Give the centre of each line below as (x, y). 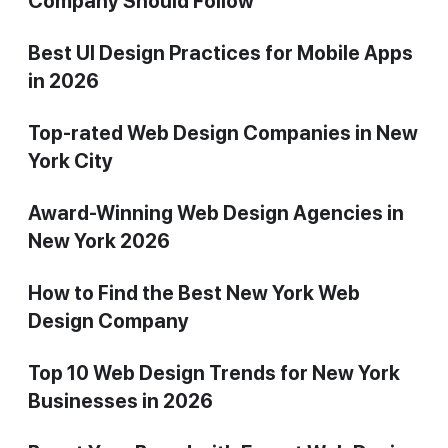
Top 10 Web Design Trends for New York (214, 372)
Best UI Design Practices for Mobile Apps (220, 52)
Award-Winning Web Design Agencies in (216, 212)
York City (70, 160)
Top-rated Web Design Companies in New (223, 132)
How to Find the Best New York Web (194, 292)
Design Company (108, 320)
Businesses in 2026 (120, 400)
